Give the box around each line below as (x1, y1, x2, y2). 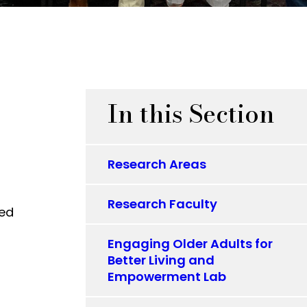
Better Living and (108, 251, 215, 269)
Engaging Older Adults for (108, 235, 273, 252)
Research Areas (108, 156, 207, 173)
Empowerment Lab (108, 268, 227, 285)
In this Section (108, 95, 275, 132)
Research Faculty (108, 195, 218, 212)
